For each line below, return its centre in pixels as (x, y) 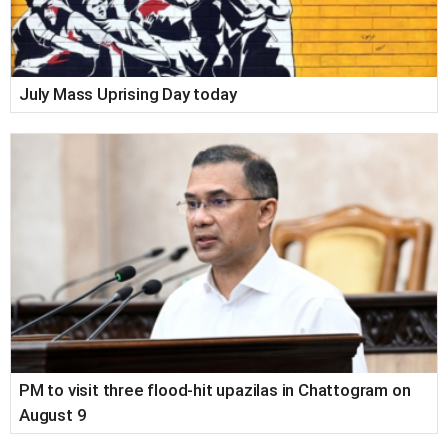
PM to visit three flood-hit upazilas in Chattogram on (215, 390)
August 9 (53, 415)
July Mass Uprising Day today (128, 93)
